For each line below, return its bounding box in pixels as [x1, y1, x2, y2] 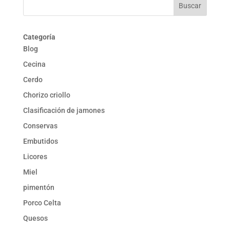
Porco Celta [23, 199, 61, 207]
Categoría [23, 33, 55, 42]
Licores [23, 152, 47, 161]
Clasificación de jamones [23, 106, 105, 115]
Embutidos [23, 137, 58, 146]
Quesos [23, 214, 48, 223]
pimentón [23, 183, 54, 192]
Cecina [23, 60, 46, 69]
